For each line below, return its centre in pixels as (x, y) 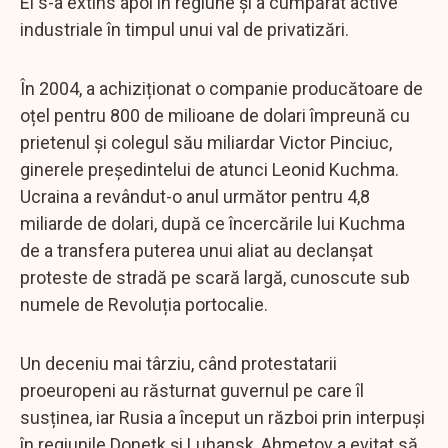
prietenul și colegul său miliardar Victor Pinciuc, (206, 142)
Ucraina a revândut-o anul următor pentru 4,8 (195, 196)
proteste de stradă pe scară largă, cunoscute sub (215, 277)
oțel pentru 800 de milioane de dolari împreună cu (215, 115)
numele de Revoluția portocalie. (144, 304)
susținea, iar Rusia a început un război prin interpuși (222, 417)
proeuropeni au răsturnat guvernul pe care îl (192, 390)
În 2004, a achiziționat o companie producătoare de (221, 88)
